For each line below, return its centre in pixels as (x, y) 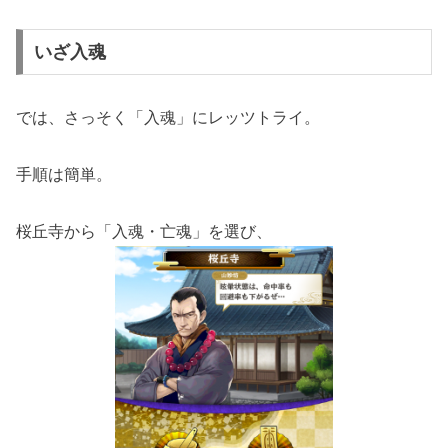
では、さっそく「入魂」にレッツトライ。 (168, 117)
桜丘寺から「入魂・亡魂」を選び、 (144, 231)
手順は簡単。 (64, 174)
